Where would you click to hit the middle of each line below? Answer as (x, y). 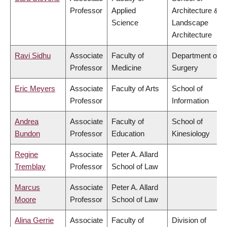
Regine (26, 155)
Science (125, 23)
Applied (124, 11)
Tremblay (30, 167)
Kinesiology (191, 134)
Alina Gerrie (34, 220)
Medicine (126, 68)
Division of (189, 220)
